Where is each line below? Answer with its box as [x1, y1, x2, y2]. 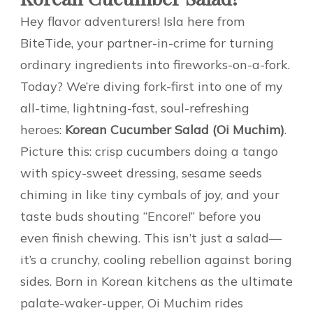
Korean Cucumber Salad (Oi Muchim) [65, 121, 284, 138]
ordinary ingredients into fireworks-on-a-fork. [20, 56, 290, 73]
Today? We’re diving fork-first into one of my [20, 78, 283, 94]
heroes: [20, 121, 65, 138]
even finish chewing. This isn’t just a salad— [20, 229, 282, 246]
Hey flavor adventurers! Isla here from [20, 13, 245, 29]
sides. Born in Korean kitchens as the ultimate [20, 272, 293, 289]
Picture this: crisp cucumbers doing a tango [20, 143, 278, 159]
